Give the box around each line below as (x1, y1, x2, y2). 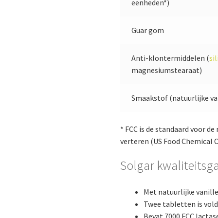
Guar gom (131, 25, 164, 36)
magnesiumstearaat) (131, 65, 202, 75)
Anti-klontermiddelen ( (131, 53, 209, 63)
